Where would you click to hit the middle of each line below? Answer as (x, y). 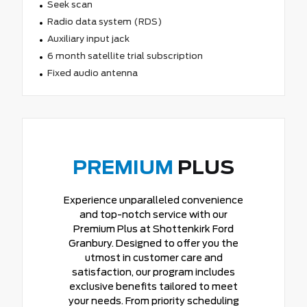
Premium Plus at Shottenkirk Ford (153, 229)
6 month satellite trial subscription (125, 56)
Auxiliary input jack (88, 38)
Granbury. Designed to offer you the (153, 243)
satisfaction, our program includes (153, 272)
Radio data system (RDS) (104, 21)
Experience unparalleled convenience (153, 200)
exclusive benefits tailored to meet (153, 286)
